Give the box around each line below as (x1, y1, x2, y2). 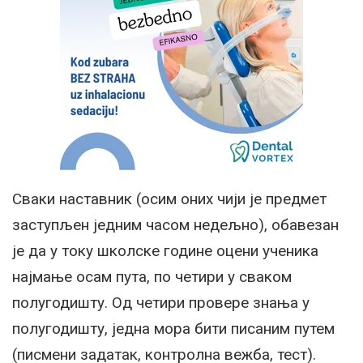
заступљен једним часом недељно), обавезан (12, 216, 339, 235)
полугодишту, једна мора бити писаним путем (12, 319, 335, 339)
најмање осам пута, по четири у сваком (12, 267, 292, 287)
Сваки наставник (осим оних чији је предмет (12, 190, 327, 209)
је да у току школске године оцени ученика (12, 241, 318, 261)
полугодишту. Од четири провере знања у (12, 293, 310, 313)
